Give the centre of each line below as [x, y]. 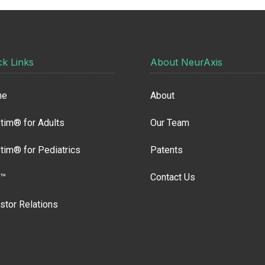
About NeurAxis [186, 62]
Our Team [169, 123]
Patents [166, 150]
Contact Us [172, 177]
